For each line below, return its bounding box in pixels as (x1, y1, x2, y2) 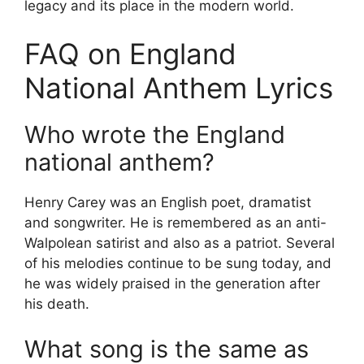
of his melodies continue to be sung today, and (24, 255, 331, 272)
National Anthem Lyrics (24, 71, 333, 106)
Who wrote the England (24, 120, 285, 149)
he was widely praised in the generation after (24, 275, 320, 292)
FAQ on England (24, 37, 236, 71)
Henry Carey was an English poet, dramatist (24, 194, 311, 211)
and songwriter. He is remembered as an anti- (24, 214, 327, 232)
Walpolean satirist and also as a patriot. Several (24, 235, 335, 252)
